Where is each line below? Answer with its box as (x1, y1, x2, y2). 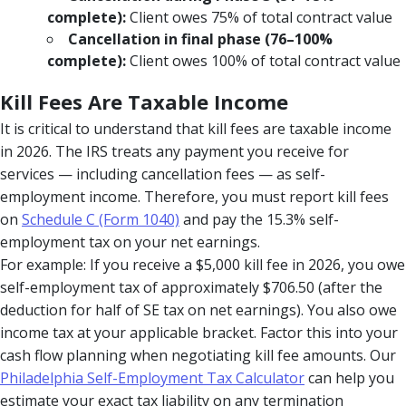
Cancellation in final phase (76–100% (68, 28, 333, 49)
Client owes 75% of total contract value (126, 6, 392, 27)
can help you (304, 367, 394, 388)
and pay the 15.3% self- (179, 208, 339, 229)
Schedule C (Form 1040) (22, 208, 179, 229)
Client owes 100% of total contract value (126, 50, 401, 71)
